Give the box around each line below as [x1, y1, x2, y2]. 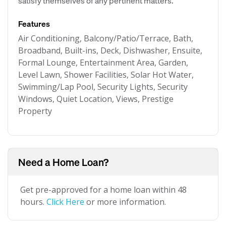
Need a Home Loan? [18, 155, 108, 168]
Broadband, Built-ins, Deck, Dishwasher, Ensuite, [18, 45, 202, 56]
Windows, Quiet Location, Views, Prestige [18, 93, 174, 104]
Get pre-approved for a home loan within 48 [20, 184, 187, 195]
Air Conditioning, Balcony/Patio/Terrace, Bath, [18, 33, 193, 44]
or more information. [84, 196, 166, 207]
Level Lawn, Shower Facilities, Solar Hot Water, [18, 69, 194, 80]
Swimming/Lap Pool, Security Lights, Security [18, 81, 188, 92]
